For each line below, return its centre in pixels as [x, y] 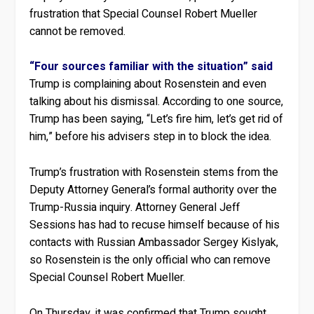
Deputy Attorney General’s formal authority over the [153, 190]
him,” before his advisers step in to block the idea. [151, 137]
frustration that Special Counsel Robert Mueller [144, 14]
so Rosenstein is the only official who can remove [150, 260]
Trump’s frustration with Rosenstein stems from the [154, 172]
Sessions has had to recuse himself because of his [155, 225]
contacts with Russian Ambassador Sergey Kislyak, [154, 242]
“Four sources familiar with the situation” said [151, 67]
